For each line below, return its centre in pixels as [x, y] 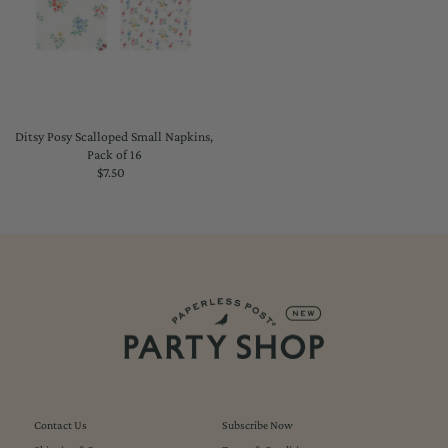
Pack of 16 [114, 154]
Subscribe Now [258, 425]
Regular [137, 172]
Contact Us [60, 425]
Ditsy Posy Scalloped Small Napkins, [114, 136]
